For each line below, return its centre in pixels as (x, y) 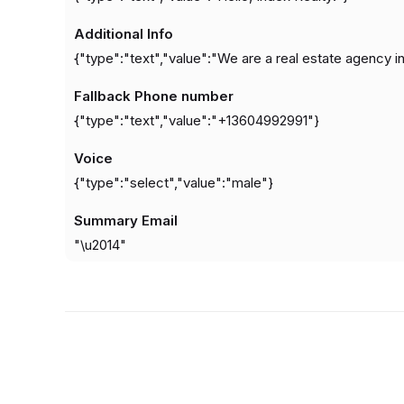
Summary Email (126, 221)
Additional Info (124, 34)
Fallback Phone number (154, 96)
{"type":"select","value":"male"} (174, 183)
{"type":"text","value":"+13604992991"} (197, 121)
